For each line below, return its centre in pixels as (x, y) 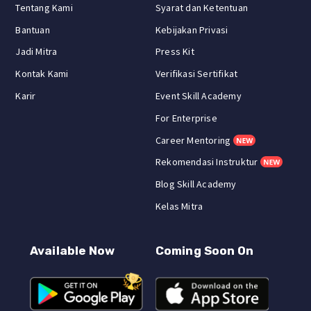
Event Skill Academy (199, 95)
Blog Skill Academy (196, 184)
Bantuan (33, 30)
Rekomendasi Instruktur (207, 162)
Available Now (73, 250)
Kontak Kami (42, 74)
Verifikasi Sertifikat (197, 74)
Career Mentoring (193, 140)
